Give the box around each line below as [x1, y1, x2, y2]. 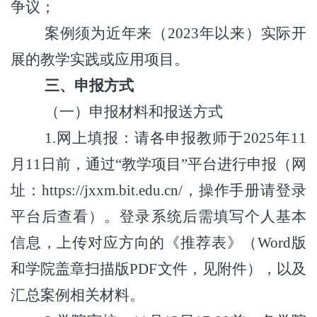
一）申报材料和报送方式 [59, 103, 223, 120]
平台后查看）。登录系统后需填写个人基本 [11, 207, 306, 225]
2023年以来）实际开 [167, 24, 307, 42]
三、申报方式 [45, 76, 134, 94]
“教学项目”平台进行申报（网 [115, 155, 306, 173]
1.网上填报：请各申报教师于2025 [45, 129, 275, 146]
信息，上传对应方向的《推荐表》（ [11, 234, 258, 251]
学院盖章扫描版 [25, 260, 130, 277]
